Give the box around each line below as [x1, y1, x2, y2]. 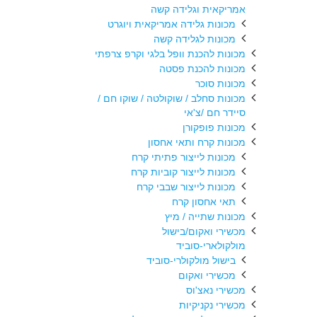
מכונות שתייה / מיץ [165, 211, 246, 222]
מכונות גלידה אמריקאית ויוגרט [108, 18, 236, 30]
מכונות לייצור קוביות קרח [131, 166, 236, 178]
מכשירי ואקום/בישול [162, 226, 246, 237]
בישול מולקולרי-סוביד [146, 255, 236, 266]
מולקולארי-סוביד [176, 240, 246, 251]
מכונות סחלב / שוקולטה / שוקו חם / [98, 93, 246, 104]
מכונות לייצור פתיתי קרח [132, 151, 236, 163]
